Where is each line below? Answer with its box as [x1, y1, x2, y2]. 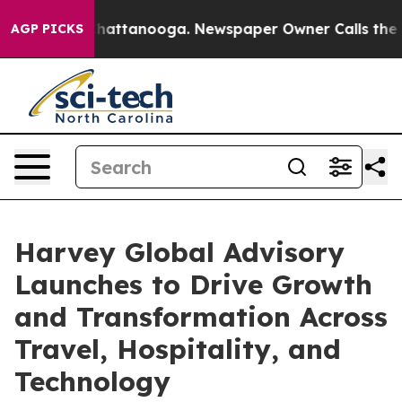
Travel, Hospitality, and [14, 332, 341, 366]
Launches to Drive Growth [14, 267, 372, 301]
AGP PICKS [11, 21, 83, 37]
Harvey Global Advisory [14, 235, 345, 269]
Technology [14, 364, 170, 398]
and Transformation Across [14, 300, 388, 334]
